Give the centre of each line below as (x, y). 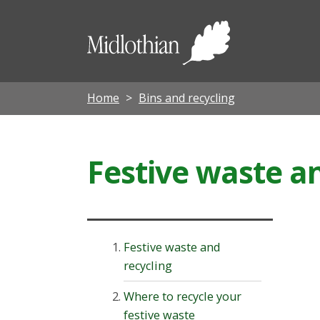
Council (271, 66)
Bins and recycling (187, 97)
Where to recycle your (183, 296)
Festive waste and (172, 247)
